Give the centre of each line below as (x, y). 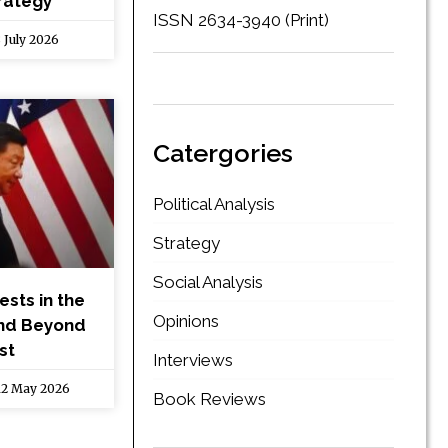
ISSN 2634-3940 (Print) (240, 19)
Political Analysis (213, 203)
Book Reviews (209, 398)
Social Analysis (207, 281)
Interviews (192, 359)
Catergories (222, 152)
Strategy (186, 242)
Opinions (185, 320)
